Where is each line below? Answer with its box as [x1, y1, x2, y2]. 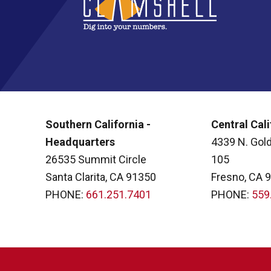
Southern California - [45, 118, 151, 131]
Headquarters [45, 135, 115, 149]
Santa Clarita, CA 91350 [45, 171, 156, 184]
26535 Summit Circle [45, 153, 146, 166]
